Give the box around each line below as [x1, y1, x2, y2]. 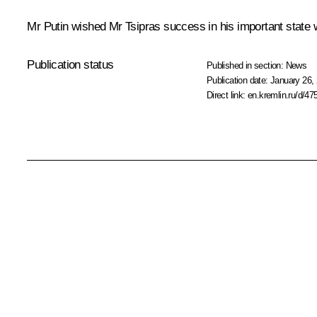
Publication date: [206, 74, 271, 86]
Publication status [27, 57, 114, 71]
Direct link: [206, 89, 248, 100]
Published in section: [206, 59, 286, 71]
